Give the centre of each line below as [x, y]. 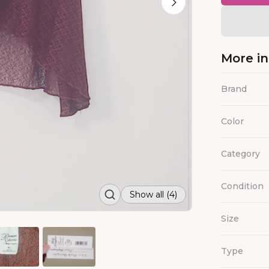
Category [240, 154]
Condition [242, 186]
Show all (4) [153, 195]
